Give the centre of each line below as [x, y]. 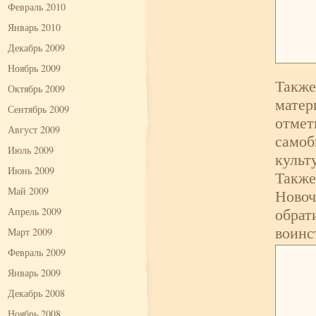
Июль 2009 [31, 150]
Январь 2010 [34, 27]
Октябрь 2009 [36, 89]
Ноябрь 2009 [34, 68]
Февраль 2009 [37, 252]
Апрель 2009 [35, 211]
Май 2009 [28, 191]
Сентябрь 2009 [38, 109]
